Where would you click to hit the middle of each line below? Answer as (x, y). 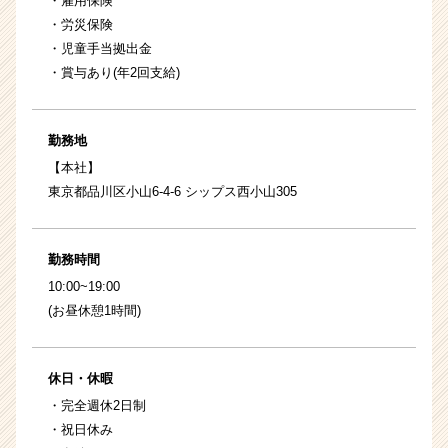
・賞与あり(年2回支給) (114, 72)
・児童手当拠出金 (100, 48)
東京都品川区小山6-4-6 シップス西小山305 (172, 191)
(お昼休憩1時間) (94, 310)
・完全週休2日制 (97, 405)
